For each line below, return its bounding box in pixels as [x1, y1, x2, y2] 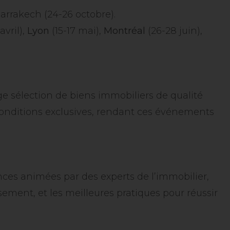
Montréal [104, 25, 145, 36]
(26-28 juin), [145, 25, 202, 36]
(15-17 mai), [49, 25, 104, 36]
